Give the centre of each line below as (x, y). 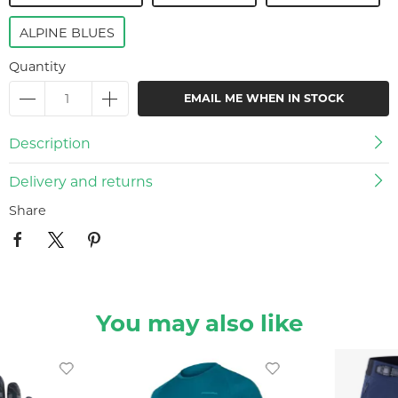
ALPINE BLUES (67, 33)
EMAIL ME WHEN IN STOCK (263, 98)
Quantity (37, 67)
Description (50, 143)
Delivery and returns (81, 182)
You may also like (199, 324)
